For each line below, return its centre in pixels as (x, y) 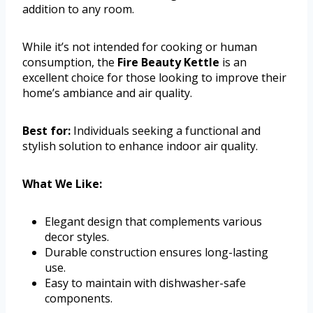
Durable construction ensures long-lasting (156, 252)
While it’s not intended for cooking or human (140, 46)
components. (79, 298)
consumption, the (70, 62)
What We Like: (62, 183)
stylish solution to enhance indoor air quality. (140, 146)
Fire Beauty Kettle (168, 62)
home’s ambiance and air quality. (107, 93)
